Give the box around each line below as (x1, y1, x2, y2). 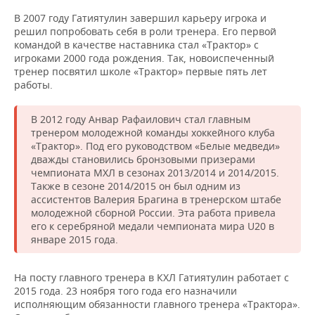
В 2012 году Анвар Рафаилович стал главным (31, 112, 250, 126)
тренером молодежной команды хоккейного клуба (31, 126, 275, 139)
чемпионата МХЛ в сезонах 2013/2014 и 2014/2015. (31, 166, 279, 179)
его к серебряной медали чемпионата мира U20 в (31, 219, 274, 233)
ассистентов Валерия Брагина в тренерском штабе (31, 193, 281, 206)
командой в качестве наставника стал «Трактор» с (14, 38, 259, 51)
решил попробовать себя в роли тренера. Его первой (14, 25, 276, 38)
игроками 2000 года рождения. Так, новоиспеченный (14, 51, 274, 65)
